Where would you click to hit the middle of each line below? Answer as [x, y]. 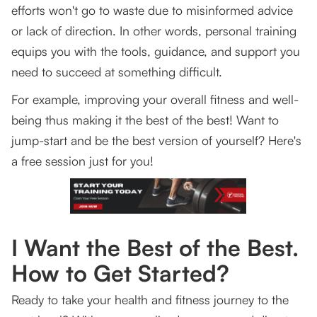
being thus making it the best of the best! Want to [145, 120]
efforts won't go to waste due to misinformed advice [152, 10]
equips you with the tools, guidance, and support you [156, 51]
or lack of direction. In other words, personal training [154, 31]
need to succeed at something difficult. [117, 72]
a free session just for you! [82, 161]
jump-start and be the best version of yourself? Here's [156, 140]
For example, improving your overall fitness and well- [155, 99]
